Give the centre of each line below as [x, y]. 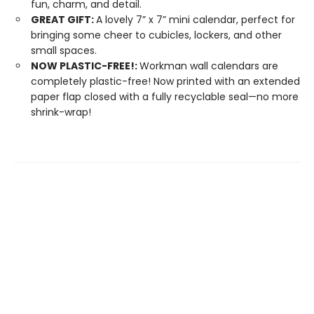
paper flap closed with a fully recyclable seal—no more [165, 97]
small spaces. [67, 50]
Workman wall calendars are [209, 66]
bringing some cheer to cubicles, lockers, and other [156, 35]
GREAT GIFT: [63, 20]
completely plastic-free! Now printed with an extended [165, 81]
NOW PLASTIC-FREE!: [85, 66]
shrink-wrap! [61, 112]
